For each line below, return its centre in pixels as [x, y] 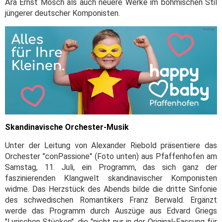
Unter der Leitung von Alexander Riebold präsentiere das [111, 146]
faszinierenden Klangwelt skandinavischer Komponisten [111, 178]
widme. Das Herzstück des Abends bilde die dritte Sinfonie [111, 189]
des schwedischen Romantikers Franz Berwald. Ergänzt [111, 200]
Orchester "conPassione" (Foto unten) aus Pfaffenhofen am [111, 157]
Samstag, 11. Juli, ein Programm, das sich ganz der [111, 167]
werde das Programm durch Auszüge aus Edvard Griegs [111, 211]
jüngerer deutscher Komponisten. [62, 13]
